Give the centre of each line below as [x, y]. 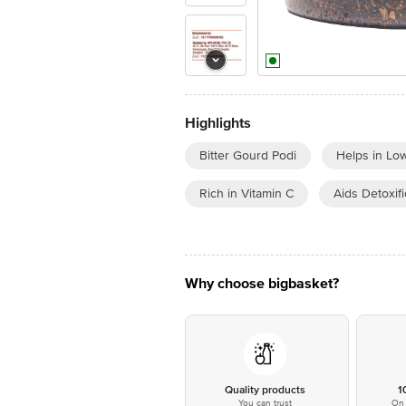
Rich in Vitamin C [246, 193]
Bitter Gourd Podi [248, 155]
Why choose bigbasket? [262, 284]
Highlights [218, 123]
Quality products [265, 390]
